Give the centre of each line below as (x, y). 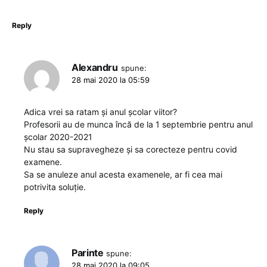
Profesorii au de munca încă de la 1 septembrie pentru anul (138, 124)
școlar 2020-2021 (58, 136)
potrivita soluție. (55, 187)
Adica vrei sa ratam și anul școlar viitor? (100, 111)
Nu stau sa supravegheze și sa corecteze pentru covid (131, 149)
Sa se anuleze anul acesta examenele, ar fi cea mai (123, 174)
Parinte (88, 252)
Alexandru (95, 67)
